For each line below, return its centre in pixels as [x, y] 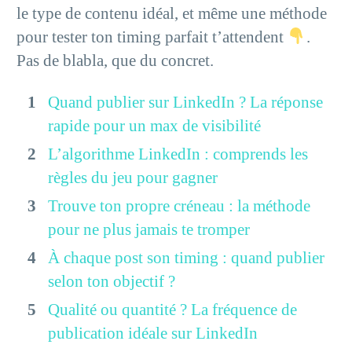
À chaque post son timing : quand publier [186, 257]
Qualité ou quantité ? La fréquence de [172, 309]
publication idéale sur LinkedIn [153, 333]
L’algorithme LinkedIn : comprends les [178, 154]
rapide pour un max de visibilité [154, 125]
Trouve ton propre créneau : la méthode [179, 205]
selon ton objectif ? [112, 281]
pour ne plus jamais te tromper [149, 229]
